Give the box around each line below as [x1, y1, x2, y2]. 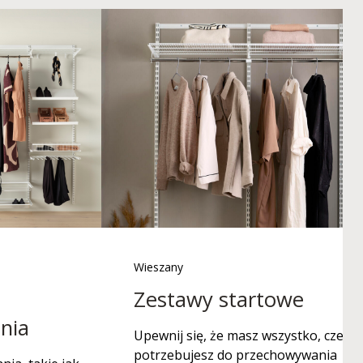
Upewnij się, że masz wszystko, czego [133, 327, 360, 344]
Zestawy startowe [133, 285, 304, 314]
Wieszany [133, 259, 183, 275]
